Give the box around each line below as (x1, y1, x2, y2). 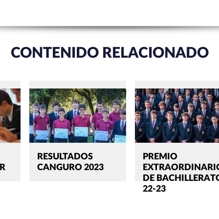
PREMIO (143, 153, 178, 162)
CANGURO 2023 (37, 163, 104, 173)
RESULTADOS (37, 153, 93, 162)
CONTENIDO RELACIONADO (10, 45, 209, 61)
